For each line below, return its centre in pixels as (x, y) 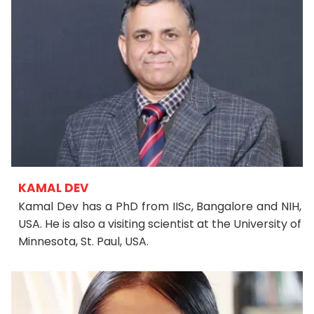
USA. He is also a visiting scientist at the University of (160, 224)
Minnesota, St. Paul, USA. (84, 241)
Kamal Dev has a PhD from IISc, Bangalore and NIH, (160, 206)
